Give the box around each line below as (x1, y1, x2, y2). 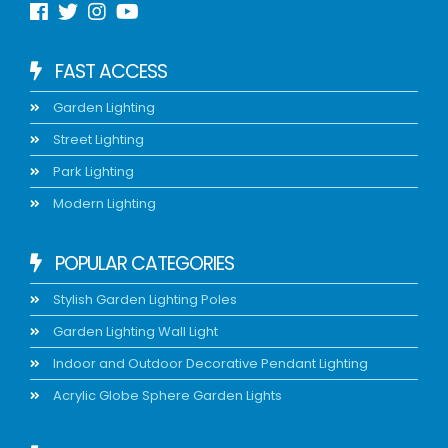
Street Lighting (50, 130, 145, 150)
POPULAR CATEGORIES (51, 250, 235, 278)
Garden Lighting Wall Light (50, 322, 219, 342)
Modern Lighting (50, 194, 157, 214)
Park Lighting (50, 162, 135, 182)
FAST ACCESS (51, 58, 168, 86)
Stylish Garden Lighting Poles (50, 290, 238, 310)
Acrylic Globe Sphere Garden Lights (50, 386, 283, 406)
